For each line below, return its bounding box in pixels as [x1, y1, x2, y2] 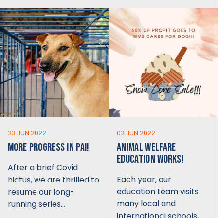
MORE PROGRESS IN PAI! [8, 141, 90, 154]
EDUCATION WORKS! [117, 152, 184, 166]
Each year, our [117, 173, 171, 185]
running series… [8, 198, 65, 210]
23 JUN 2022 [8, 128, 46, 137]
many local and [117, 198, 176, 209]
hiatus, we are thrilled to [8, 174, 99, 185]
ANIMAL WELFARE [117, 141, 176, 154]
